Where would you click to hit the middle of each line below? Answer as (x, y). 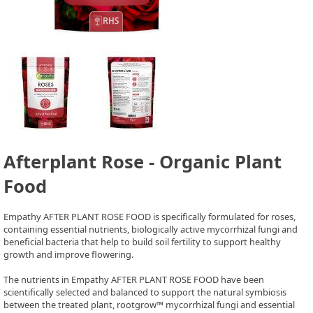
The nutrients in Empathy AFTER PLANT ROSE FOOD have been (134, 280)
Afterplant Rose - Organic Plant (143, 162)
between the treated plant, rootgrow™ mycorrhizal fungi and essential (149, 305)
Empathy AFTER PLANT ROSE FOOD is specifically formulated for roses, (150, 217)
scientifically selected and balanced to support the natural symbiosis (145, 292)
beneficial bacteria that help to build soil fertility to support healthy (142, 242)
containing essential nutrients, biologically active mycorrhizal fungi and (151, 230)
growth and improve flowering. (68, 255)
